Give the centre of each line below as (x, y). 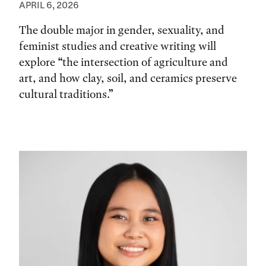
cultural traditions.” (66, 94)
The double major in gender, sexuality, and (122, 30)
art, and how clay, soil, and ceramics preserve (128, 78)
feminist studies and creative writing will (118, 46)
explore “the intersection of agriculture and (123, 62)
